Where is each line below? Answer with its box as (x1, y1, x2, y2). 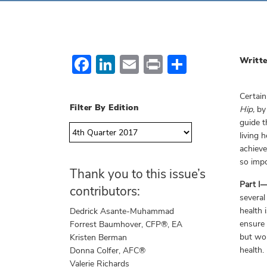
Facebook (91, 51, 173, 77)
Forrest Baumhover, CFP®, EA (70, 219, 182, 230)
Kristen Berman (70, 232, 127, 243)
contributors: (70, 183, 140, 200)
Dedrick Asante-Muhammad (70, 206, 174, 217)
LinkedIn (115, 51, 187, 77)
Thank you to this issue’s (70, 166, 206, 182)
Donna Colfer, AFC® (70, 245, 145, 256)
